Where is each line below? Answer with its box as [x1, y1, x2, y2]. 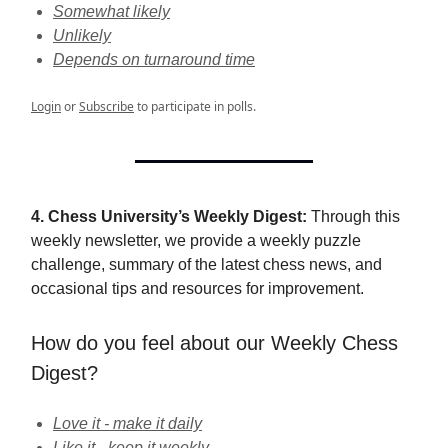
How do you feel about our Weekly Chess [31, 332, 398, 354]
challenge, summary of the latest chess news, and [31, 256, 382, 273]
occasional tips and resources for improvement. [31, 280, 364, 297]
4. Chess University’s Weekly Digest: [31, 208, 311, 225]
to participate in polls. [134, 98, 256, 115]
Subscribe [79, 98, 134, 115]
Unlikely [53, 27, 111, 44]
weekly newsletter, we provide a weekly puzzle [31, 232, 361, 249]
